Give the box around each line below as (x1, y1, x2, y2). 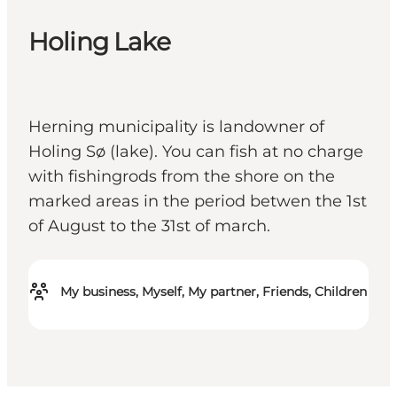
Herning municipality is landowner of (28, 117, 324, 137)
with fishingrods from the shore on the (28, 167, 335, 187)
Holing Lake (28, 27, 170, 58)
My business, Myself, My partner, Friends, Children (60, 284, 367, 300)
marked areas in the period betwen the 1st (28, 191, 367, 212)
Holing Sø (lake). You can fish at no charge (28, 142, 363, 162)
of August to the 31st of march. (28, 216, 270, 237)
